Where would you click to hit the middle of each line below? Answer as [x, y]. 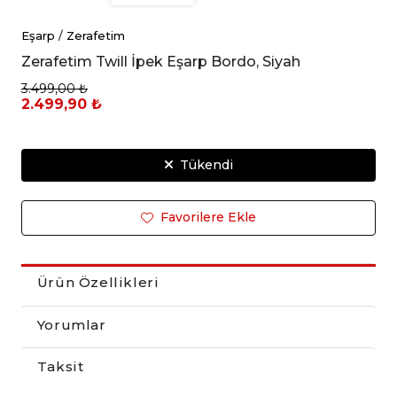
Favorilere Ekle [205, 218]
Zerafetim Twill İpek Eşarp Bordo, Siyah [160, 61]
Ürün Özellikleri [98, 283]
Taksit [60, 367]
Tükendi [202, 164]
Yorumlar [71, 324]
